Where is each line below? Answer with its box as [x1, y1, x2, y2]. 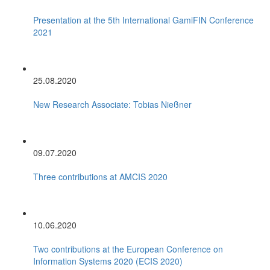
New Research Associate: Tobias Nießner [33, 98, 192, 110]
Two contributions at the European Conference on [33, 242, 223, 255]
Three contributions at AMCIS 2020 [33, 170, 168, 183]
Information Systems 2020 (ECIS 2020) [33, 254, 183, 267]
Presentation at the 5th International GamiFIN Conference [33, 13, 254, 26]
